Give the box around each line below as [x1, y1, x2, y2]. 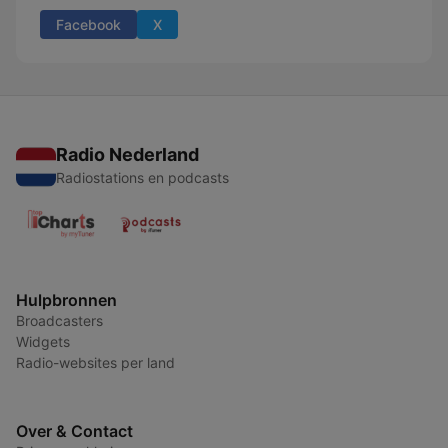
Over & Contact [16, 421, 133, 441]
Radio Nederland [56, 144, 199, 165]
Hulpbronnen [16, 290, 117, 310]
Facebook [56, 16, 121, 33]
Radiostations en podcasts [56, 169, 229, 186]
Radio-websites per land [16, 354, 175, 371]
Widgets [16, 333, 70, 350]
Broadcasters [16, 312, 103, 329]
